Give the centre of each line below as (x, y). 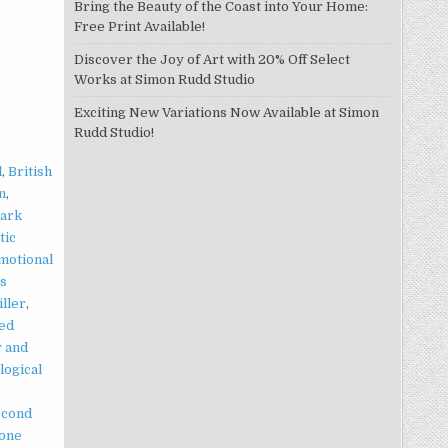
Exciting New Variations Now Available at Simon (226, 112)
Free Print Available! (139, 26)
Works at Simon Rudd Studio (164, 79)
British (30, 171)
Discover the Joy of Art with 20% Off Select (211, 59)
